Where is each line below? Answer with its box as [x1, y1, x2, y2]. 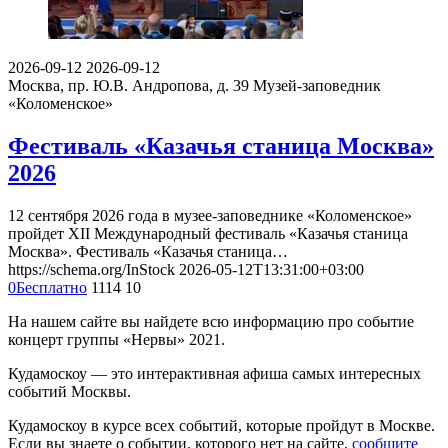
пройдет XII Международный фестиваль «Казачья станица [8, 224, 408, 242]
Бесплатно [16, 278, 87, 296]
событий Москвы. [8, 382, 131, 400]
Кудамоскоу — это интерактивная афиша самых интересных [8, 364, 421, 382]
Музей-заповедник [253, 76, 381, 94]
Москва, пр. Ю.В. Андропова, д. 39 [8, 76, 249, 94]
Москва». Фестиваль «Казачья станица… [8, 242, 288, 260]
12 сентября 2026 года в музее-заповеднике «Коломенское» [8, 206, 412, 224]
